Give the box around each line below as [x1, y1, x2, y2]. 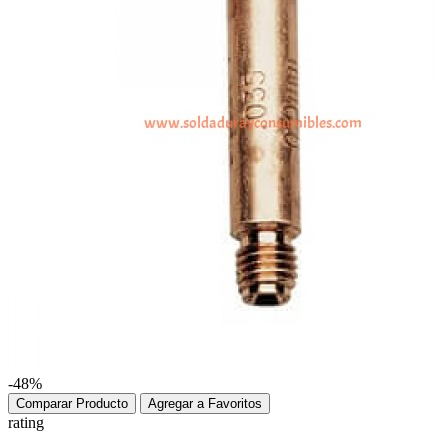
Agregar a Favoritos [148, 396, 262, 412]
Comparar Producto [16, 396, 128, 412]
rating [8, 414, 44, 432]
